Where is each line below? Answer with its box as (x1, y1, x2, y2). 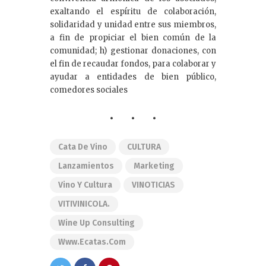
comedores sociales (50, 84, 128, 95)
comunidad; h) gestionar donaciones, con (50, 45, 216, 56)
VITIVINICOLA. (58, 199, 110, 210)
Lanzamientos (58, 161, 114, 172)
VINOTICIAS (132, 180, 175, 191)
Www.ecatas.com (58, 237, 126, 248)
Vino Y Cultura (58, 180, 112, 191)
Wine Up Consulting (58, 218, 135, 229)
